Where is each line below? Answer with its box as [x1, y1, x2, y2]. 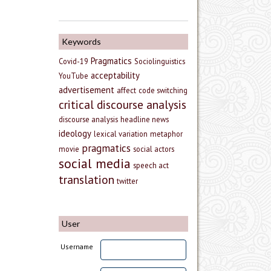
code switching [139, 85, 188, 96]
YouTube [59, 71, 88, 81]
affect [117, 85, 136, 96]
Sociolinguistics [134, 56, 185, 67]
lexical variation [94, 129, 148, 139]
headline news [120, 114, 169, 125]
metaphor [150, 129, 183, 139]
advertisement [59, 84, 114, 96]
